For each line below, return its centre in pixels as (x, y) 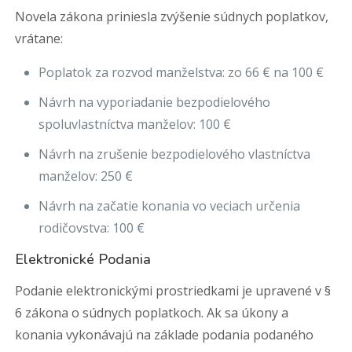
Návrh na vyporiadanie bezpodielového (155, 102)
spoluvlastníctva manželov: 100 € (135, 124)
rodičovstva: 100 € (92, 228)
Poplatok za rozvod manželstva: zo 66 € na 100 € (181, 72)
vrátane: (39, 38)
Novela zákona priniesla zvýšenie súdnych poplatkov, (172, 16)
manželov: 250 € (86, 176)
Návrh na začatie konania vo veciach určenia (170, 206)
